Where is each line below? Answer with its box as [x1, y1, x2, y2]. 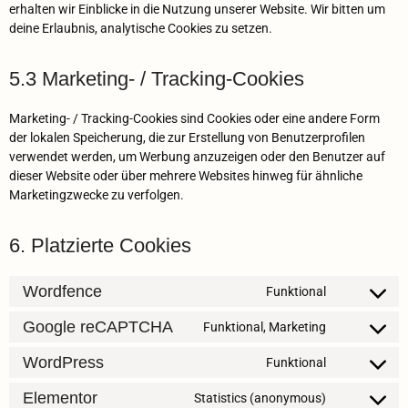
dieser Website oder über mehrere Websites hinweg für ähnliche [9, 168, 362, 184]
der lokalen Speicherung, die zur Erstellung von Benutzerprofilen [9, 130, 365, 146]
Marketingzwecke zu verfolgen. [9, 188, 184, 203]
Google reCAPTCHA [23, 317, 173, 336]
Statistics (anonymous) [194, 390, 326, 405]
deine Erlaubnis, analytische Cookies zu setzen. [9, 21, 272, 36]
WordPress [23, 352, 104, 372]
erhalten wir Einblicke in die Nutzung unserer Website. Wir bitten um [9, 2, 385, 17]
